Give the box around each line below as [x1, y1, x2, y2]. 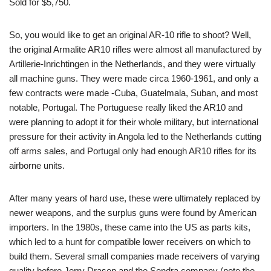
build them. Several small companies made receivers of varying [9, 251, 260, 262]
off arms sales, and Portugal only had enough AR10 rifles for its [9, 146, 256, 157]
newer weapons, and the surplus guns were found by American [9, 207, 256, 218]
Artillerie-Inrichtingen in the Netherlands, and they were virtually [9, 59, 256, 70]
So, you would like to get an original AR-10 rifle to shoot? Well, [9, 30, 251, 41]
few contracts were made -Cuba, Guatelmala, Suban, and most [9, 88, 258, 99]
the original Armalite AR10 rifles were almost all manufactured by [9, 44, 262, 55]
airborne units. [9, 160, 65, 171]
